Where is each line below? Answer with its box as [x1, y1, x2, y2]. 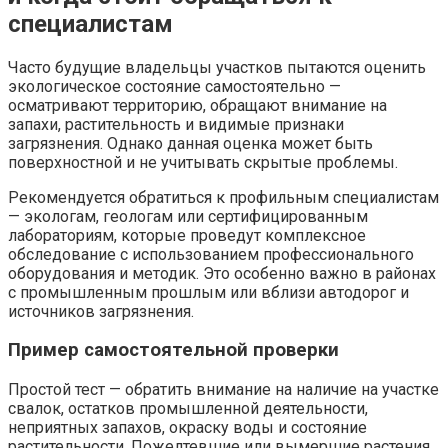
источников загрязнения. [8, 301, 194, 321]
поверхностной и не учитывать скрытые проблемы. [8, 152, 398, 172]
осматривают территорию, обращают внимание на [8, 95, 387, 115]
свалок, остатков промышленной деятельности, [8, 399, 368, 419]
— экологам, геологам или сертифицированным [8, 206, 368, 226]
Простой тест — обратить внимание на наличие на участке [8, 380, 439, 400]
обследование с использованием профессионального [8, 244, 414, 264]
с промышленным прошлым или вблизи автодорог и [8, 282, 409, 302]
